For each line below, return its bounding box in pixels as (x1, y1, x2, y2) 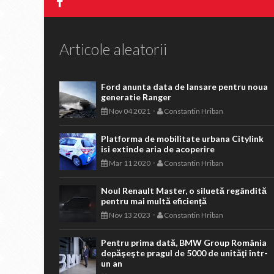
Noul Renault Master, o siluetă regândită (101, 185, 267, 196)
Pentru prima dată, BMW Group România (101, 237, 267, 248)
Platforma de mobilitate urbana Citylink (101, 133, 264, 144)
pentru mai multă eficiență (101, 196, 207, 206)
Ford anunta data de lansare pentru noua (101, 81, 268, 92)
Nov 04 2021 (108, 106, 150, 116)
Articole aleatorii (59, 40, 167, 58)
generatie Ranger (101, 92, 171, 102)
